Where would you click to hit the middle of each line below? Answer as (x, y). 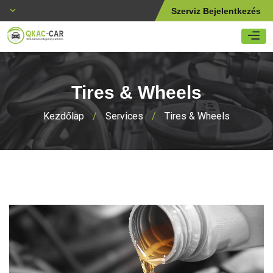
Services (124, 116)
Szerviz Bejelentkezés (216, 11)
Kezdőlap (64, 116)
